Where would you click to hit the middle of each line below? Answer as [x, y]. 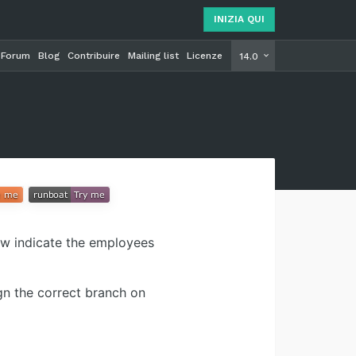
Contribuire [94, 56]
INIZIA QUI [239, 19]
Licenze [205, 56]
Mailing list [153, 56]
